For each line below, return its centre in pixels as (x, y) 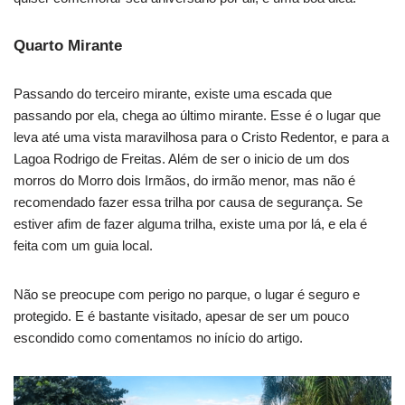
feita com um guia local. (83, 246)
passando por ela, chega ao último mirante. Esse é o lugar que (197, 116)
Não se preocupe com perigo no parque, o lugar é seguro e (187, 295)
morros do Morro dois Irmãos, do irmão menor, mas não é (184, 181)
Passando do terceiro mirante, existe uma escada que (173, 94)
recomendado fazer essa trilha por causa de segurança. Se (188, 202)
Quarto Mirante (68, 46)
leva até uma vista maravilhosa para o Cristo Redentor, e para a (201, 137)
